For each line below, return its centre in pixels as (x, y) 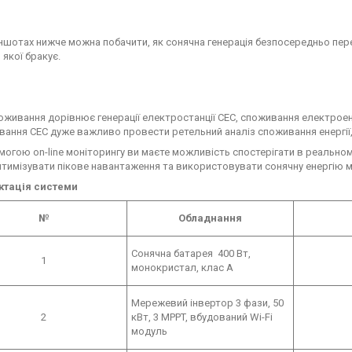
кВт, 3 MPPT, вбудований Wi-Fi (202, 317)
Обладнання (210, 218)
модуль (149, 331)
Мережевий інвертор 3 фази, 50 (207, 302)
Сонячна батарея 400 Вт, (191, 253)
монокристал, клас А (182, 267)
